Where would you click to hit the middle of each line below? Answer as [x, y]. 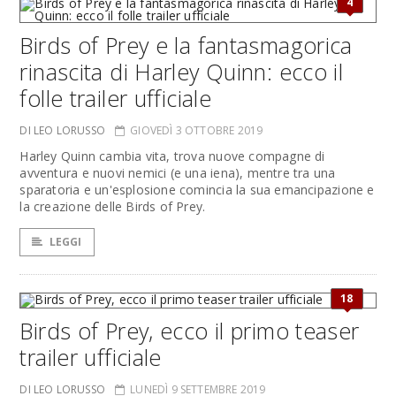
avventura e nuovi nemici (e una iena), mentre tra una [178, 173]
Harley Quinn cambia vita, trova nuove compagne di [172, 156]
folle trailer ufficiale [116, 98]
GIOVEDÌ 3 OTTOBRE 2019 [197, 130]
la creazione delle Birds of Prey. [113, 206]
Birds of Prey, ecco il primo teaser [190, 331]
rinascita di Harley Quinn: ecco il [182, 72]
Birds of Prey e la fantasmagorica [186, 45]
